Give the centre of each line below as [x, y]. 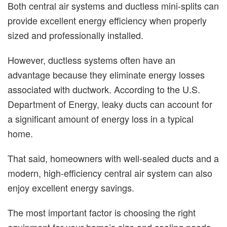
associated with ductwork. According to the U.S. [104, 89]
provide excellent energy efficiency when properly [107, 20]
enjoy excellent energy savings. [71, 187]
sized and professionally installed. [75, 35]
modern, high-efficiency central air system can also [110, 173]
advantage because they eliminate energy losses [106, 74]
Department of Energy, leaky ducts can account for [110, 104]
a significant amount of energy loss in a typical [101, 119]
